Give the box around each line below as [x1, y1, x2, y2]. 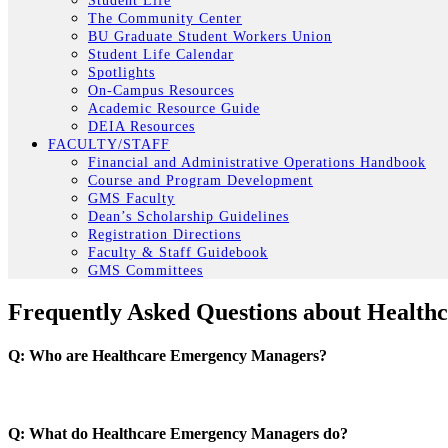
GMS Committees [88, 262, 203, 278]
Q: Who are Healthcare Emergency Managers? [8, 346, 327, 364]
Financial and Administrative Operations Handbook [88, 154, 426, 170]
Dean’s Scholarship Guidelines [88, 208, 289, 224]
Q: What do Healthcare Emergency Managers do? [8, 425, 348, 443]
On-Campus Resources [88, 82, 234, 98]
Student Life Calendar [88, 46, 234, 62]
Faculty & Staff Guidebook [88, 244, 268, 260]
